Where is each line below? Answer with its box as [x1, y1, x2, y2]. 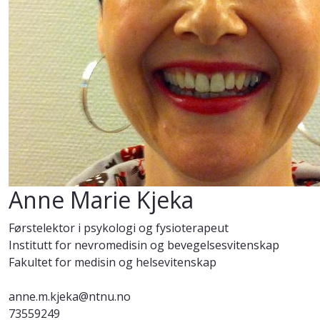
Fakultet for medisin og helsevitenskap [9, 254, 216, 271]
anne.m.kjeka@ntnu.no [9, 289, 131, 305]
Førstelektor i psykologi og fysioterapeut [9, 220, 229, 236]
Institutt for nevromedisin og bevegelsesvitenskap [9, 237, 279, 254]
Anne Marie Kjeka [9, 184, 194, 216]
